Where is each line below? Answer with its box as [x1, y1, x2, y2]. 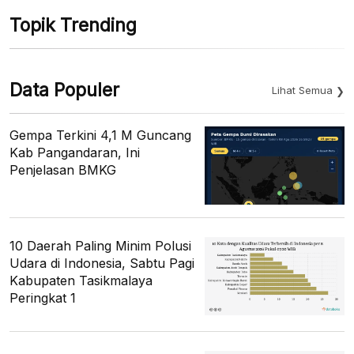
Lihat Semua [272, 83, 333, 96]
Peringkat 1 [9, 290, 76, 307]
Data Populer [9, 78, 119, 101]
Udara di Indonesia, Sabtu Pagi [9, 255, 194, 272]
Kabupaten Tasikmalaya [9, 273, 153, 289]
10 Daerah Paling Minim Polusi [9, 238, 191, 254]
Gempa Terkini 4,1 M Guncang [9, 126, 191, 143]
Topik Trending [9, 13, 137, 36]
